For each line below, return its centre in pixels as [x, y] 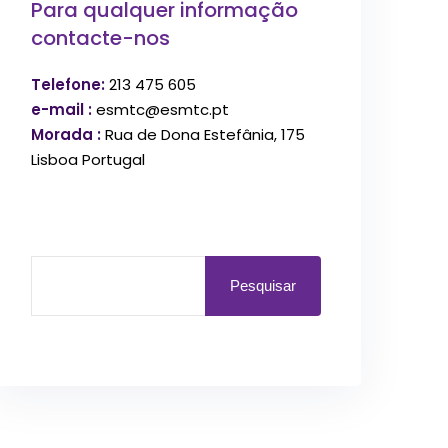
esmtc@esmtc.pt [160, 109]
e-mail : [61, 109]
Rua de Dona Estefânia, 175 [203, 134]
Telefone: [68, 84]
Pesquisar [263, 286]
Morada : [66, 134]
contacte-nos [100, 37]
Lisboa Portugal [88, 159]
